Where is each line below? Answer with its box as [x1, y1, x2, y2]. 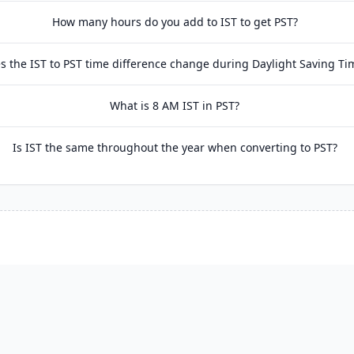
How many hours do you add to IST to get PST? [51, 14, 298, 29]
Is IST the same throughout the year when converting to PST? [12, 140, 337, 155]
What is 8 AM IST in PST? [110, 98, 240, 113]
